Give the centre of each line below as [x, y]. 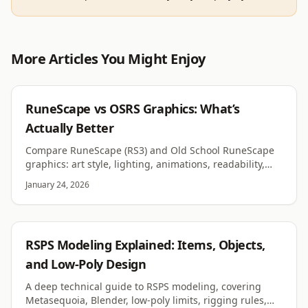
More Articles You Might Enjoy [108, 59]
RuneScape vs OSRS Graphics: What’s [133, 109]
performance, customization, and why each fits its [140, 178]
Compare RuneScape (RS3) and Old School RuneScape [150, 151]
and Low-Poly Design [86, 264]
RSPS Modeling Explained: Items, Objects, [145, 245]
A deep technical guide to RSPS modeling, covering [143, 287]
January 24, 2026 [57, 185]
